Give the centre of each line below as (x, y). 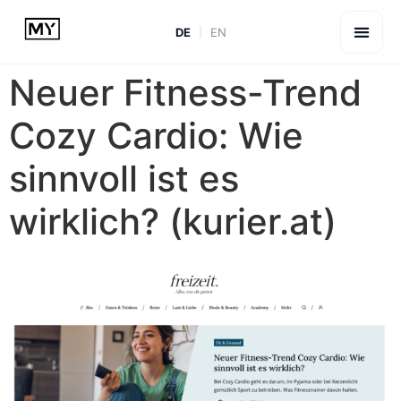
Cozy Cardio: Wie (156, 136)
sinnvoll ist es (124, 179)
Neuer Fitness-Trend (185, 93)
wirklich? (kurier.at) (173, 222)
